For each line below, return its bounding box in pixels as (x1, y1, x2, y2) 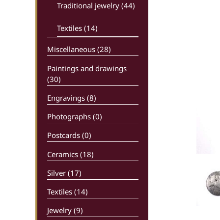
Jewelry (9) (47, 205, 83, 216)
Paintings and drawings (47, 63, 127, 73)
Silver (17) (47, 167, 82, 178)
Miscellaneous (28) (47, 44, 111, 55)
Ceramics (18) (47, 149, 94, 159)
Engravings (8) (47, 92, 96, 103)
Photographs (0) (47, 111, 102, 121)
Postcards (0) (47, 130, 91, 140)
